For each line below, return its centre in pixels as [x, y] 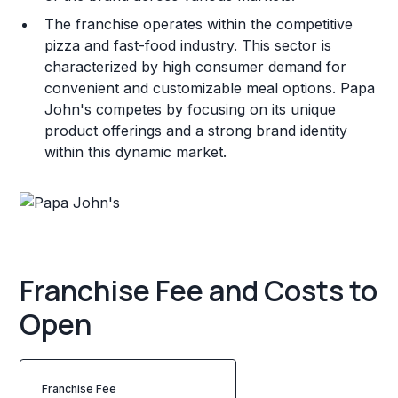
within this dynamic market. [136, 151]
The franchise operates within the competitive [199, 24]
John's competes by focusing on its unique [191, 109]
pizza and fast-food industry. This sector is [188, 45]
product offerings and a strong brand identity [196, 130]
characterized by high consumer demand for [196, 66]
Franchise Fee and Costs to [199, 291]
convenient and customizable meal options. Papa [210, 88]
